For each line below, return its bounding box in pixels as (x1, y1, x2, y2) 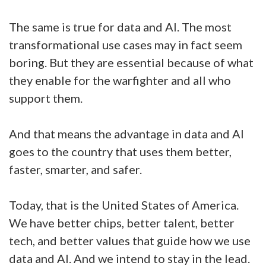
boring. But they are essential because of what (9, 55, 254, 69)
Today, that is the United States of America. (9, 198, 239, 212)
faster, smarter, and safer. (9, 162, 144, 176)
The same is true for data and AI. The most (9, 20, 232, 34)
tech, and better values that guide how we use (9, 233, 251, 248)
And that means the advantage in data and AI (9, 126, 244, 141)
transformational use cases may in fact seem (9, 37, 242, 52)
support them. (9, 91, 85, 105)
